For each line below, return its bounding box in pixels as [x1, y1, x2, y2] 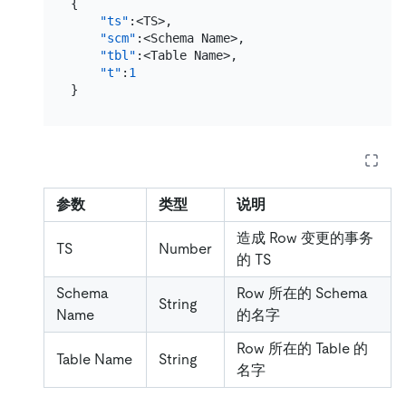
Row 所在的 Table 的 [237, 339, 368, 357]
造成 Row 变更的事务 [237, 228, 373, 246]
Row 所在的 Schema [237, 284, 368, 302]
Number [159, 239, 212, 257]
